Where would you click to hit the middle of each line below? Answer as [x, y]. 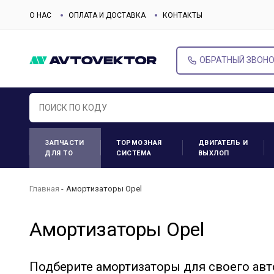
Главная [44, 188]
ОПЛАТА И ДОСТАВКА [107, 15]
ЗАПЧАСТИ [64, 143]
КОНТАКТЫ [183, 15]
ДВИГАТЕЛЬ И [223, 143]
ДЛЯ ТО [59, 153]
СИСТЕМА [134, 153]
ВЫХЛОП [213, 153]
